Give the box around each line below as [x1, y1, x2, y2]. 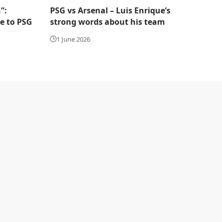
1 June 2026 [56, 34, 90, 44]
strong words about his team [50, 16, 165, 27]
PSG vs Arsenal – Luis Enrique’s [50, 4, 170, 16]
